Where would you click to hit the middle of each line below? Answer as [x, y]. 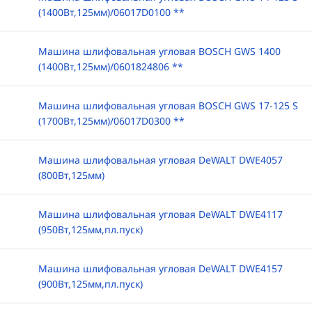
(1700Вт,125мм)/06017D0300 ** [111, 121]
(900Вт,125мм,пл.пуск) [90, 284]
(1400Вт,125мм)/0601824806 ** [110, 67]
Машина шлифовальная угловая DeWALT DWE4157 [160, 268]
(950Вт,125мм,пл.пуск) [90, 229]
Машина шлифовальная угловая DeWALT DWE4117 [160, 214]
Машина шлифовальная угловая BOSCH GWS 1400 [159, 51]
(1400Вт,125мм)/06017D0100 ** [111, 12]
